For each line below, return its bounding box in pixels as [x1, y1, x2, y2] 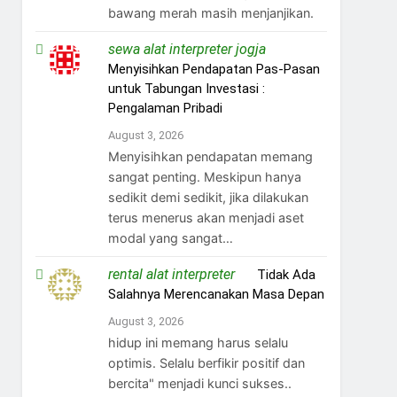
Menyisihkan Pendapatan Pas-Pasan [107, 60, 320, 77]
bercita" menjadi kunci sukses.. [107, 375, 292, 391]
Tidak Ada [256, 266, 315, 283]
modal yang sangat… [107, 230, 233, 245]
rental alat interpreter [107, 265, 235, 283]
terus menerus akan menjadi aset [107, 209, 304, 225]
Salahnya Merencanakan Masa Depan [107, 285, 324, 302]
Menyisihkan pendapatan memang [107, 148, 313, 164]
